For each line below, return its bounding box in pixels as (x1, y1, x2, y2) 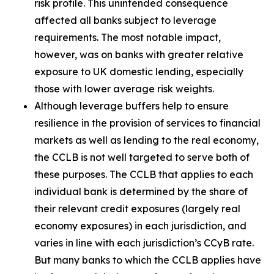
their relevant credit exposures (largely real (34, 202, 240, 215)
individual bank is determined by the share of (34, 185, 248, 198)
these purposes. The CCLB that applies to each (34, 168, 253, 180)
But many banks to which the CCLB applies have (34, 254, 261, 266)
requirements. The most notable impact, (34, 31, 221, 43)
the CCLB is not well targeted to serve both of (34, 151, 250, 163)
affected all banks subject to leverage (34, 14, 217, 26)
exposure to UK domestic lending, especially (34, 65, 243, 78)
